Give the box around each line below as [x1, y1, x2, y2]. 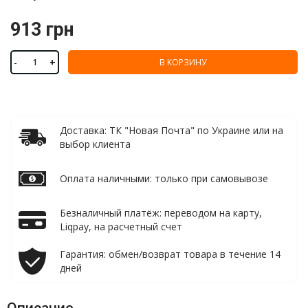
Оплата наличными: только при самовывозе [60, 172, 268, 185]
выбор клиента [60, 137, 131, 151]
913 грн [10, 19, 74, 41]
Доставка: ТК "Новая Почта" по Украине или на [60, 124, 283, 137]
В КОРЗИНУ [159, 56, 206, 68]
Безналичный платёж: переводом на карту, [60, 206, 262, 219]
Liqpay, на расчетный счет [60, 220, 182, 233]
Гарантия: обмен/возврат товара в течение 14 [60, 247, 280, 261]
